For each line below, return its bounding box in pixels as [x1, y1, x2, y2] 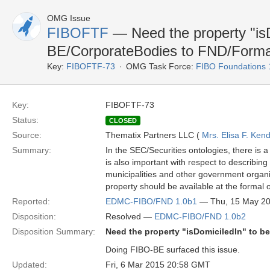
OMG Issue [47, 13, 90, 23]
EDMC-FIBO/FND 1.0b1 [105, 196, 197, 206]
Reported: [12, 196, 50, 206]
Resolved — [105, 212, 154, 221]
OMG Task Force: [126, 61, 193, 71]
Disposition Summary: [12, 227, 95, 236]
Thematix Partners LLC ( [105, 130, 202, 140]
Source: [12, 130, 42, 140]
